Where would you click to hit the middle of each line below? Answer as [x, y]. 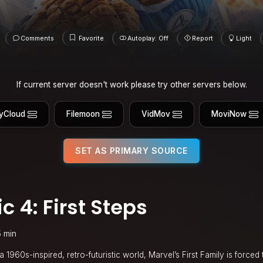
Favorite [92, 38]
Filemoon [83, 114]
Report [202, 38]
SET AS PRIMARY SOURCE [131, 150]
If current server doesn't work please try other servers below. [131, 84]
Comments [37, 38]
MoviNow [229, 114]
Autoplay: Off [148, 38]
